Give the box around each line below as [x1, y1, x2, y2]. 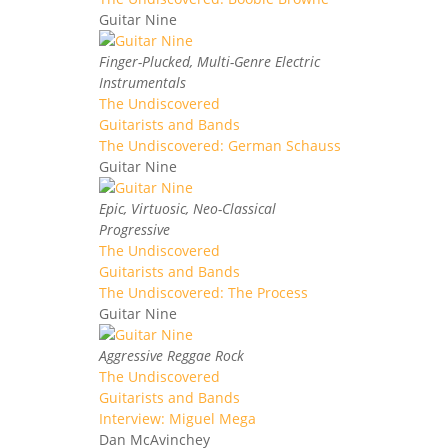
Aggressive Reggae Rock [99, 345, 244, 365]
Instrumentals [99, 72, 186, 92]
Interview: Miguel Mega [99, 408, 256, 428]
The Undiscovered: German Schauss [99, 135, 341, 155]
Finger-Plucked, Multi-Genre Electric [99, 51, 320, 71]
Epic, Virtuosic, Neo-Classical [99, 198, 276, 218]
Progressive [99, 219, 170, 239]
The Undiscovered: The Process [99, 282, 308, 302]
